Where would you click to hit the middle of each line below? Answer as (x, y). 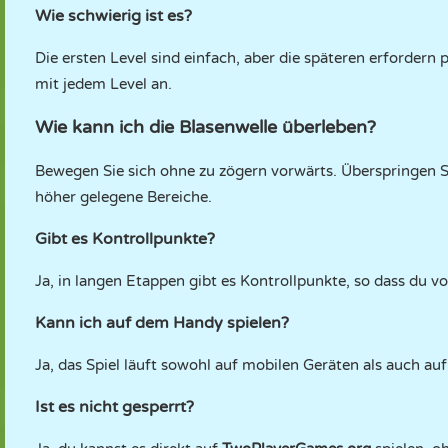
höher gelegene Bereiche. (123, 197)
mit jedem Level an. (103, 84)
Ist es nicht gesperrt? (114, 407)
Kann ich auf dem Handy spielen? (162, 323)
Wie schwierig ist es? (113, 16)
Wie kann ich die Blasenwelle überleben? (205, 127)
